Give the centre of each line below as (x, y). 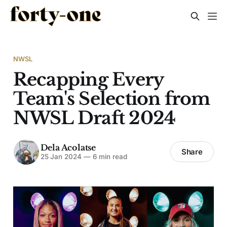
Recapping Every (88, 79)
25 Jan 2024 (61, 157)
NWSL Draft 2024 (94, 118)
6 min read (109, 157)
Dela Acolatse (68, 148)
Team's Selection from (111, 98)
